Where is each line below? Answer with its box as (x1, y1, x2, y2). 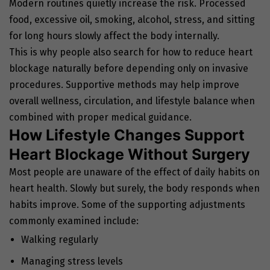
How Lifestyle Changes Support (9, 126, 245, 145)
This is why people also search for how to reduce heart (9, 46, 253, 58)
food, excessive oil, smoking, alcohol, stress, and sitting (9, 14, 255, 26)
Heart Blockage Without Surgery (9, 145, 250, 164)
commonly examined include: (9, 215, 139, 227)
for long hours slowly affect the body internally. (9, 30, 219, 42)
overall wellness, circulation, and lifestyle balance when (9, 95, 255, 107)
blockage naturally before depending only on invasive (9, 63, 248, 75)
